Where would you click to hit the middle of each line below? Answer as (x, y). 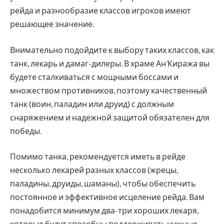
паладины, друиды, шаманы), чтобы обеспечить (103, 183)
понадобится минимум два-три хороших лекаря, (104, 210)
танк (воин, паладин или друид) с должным (92, 103)
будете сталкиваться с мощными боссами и (94, 76)
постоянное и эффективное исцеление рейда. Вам (107, 197)
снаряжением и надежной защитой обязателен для (110, 117)
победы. (26, 130)
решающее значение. (52, 23)
